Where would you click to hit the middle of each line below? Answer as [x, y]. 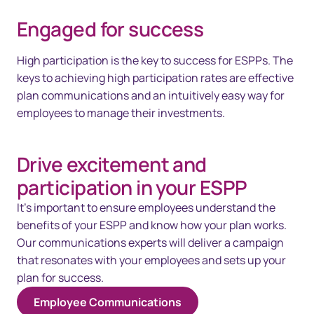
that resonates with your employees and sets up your [151, 260]
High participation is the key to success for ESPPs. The [155, 61]
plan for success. [60, 278]
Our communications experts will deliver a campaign [150, 243]
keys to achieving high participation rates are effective [155, 78]
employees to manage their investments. [121, 113]
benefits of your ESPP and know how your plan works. [152, 225]
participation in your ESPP [132, 187]
